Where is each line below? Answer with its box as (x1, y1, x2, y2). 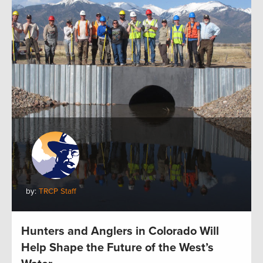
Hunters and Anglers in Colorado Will (21, 224, 219, 239)
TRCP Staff (39, 187, 76, 197)
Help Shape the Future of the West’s (21, 241, 214, 255)
